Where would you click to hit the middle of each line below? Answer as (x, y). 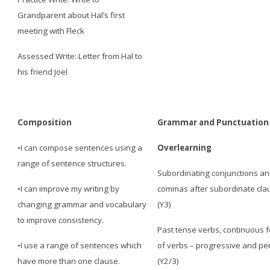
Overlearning (185, 147)
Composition (45, 122)
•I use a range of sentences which (80, 245)
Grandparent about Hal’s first (71, 15)
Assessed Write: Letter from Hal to (80, 56)
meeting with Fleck (51, 30)
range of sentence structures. (72, 163)
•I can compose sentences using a (80, 147)
